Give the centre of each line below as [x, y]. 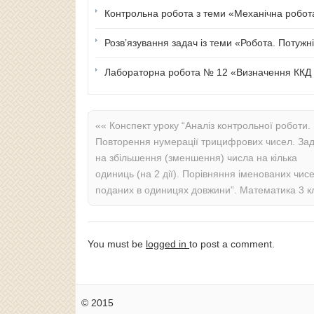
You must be [117, 244]
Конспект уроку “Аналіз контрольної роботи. [209, 125]
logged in [168, 244]
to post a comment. [232, 244]
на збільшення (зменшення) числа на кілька [196, 157]
